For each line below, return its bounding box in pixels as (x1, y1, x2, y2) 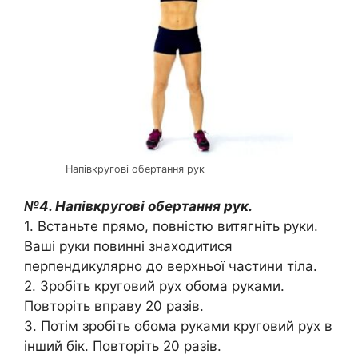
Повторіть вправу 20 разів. (24, 298, 204, 315)
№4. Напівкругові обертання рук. (24, 198, 253, 215)
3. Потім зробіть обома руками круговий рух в (24, 318, 332, 335)
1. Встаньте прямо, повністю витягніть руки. (24, 218, 318, 235)
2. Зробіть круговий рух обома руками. (24, 278, 284, 295)
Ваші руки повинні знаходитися (24, 238, 233, 255)
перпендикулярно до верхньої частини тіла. (24, 258, 317, 275)
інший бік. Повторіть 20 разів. (24, 338, 221, 355)
